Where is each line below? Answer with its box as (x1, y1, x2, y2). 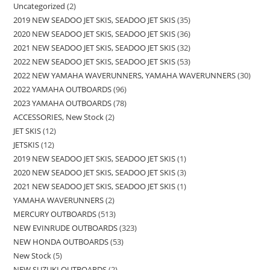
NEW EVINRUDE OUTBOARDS (13, 222, 118, 233)
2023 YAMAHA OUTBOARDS (13, 97, 112, 108)
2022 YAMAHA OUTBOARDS (13, 83, 112, 95)
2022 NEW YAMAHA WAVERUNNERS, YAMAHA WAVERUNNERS (13, 69, 236, 81)
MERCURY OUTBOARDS (13, 208, 97, 219)
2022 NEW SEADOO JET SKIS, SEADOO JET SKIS (13, 55, 176, 67)
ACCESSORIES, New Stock (13, 111, 104, 122)
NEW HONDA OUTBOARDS (13, 236, 109, 247)
